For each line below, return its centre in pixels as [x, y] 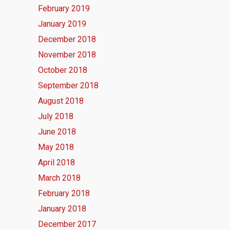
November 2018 [67, 55]
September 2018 [68, 86]
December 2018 [67, 40]
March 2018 [59, 178]
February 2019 [64, 9]
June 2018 [57, 132]
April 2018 [56, 163]
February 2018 [64, 194]
